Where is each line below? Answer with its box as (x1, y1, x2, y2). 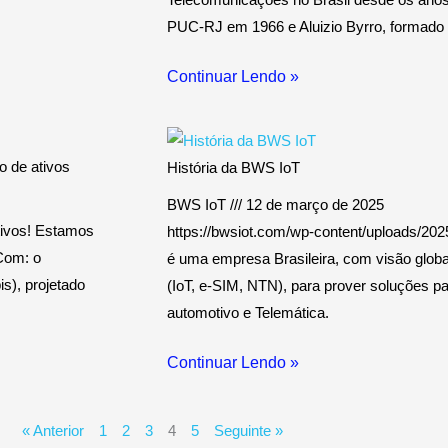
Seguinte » (213, 421, 283, 439)
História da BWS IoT (167, 159, 300, 177)
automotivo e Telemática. (167, 304, 329, 322)
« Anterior (21, 421, 84, 439)
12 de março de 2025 (242, 196, 384, 214)
